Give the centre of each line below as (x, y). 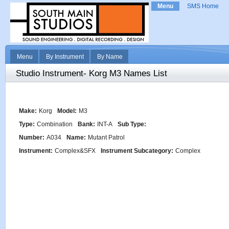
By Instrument (65, 57)
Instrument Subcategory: (137, 151)
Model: (67, 111)
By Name (110, 57)
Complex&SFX (75, 151)
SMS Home (203, 6)
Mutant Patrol (106, 138)
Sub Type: (132, 124)
